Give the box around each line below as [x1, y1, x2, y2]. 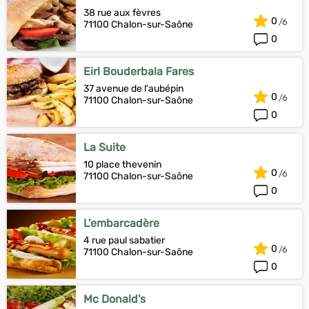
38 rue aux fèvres [83, 7, 161, 19]
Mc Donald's [83, 292, 146, 306]
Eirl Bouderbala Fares [83, 65, 194, 78]
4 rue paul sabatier [83, 235, 165, 246]
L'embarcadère [83, 217, 159, 230]
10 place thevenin [83, 159, 161, 170]
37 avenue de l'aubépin [83, 83, 183, 94]
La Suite [83, 141, 126, 154]
